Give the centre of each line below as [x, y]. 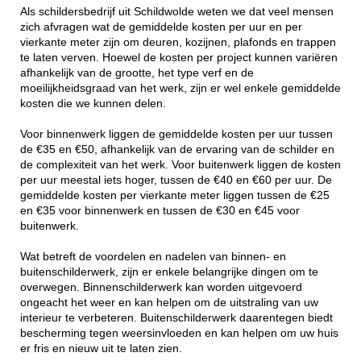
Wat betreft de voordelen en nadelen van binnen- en [153, 257]
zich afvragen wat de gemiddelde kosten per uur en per [161, 27]
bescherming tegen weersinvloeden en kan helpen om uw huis [179, 334]
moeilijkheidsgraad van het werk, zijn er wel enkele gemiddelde [180, 89]
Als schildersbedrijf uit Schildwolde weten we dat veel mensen [177, 12]
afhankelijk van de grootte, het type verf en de [137, 73]
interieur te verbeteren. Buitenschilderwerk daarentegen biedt [176, 318]
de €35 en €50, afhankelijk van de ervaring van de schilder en [177, 150]
